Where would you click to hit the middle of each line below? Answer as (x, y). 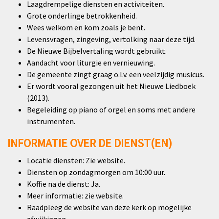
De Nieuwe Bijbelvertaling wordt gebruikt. (97, 51)
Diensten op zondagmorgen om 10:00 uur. (96, 172)
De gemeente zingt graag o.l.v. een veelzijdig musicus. (116, 75)
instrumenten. (51, 121)
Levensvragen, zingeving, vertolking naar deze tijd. (111, 39)
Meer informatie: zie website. (75, 196)
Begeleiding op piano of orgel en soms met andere (111, 110)
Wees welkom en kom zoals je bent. (86, 28)
